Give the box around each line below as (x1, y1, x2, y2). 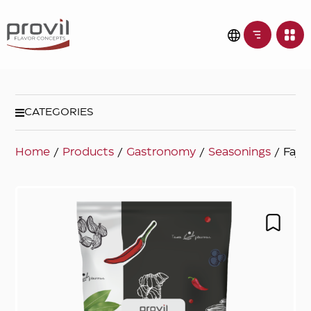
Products (62, 147, 115, 158)
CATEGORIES (24, 108, 94, 118)
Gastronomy (126, 147, 196, 158)
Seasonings (208, 147, 271, 158)
